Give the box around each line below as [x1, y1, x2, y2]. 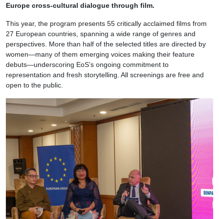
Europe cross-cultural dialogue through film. [6, 1, 154, 10]
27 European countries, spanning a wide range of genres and [6, 30, 196, 38]
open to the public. [6, 81, 63, 89]
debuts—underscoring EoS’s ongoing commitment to [6, 61, 169, 69]
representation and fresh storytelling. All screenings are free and [6, 71, 204, 79]
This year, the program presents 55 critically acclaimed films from [6, 20, 207, 28]
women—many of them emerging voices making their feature [6, 50, 195, 59]
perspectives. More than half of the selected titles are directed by [6, 40, 206, 48]
